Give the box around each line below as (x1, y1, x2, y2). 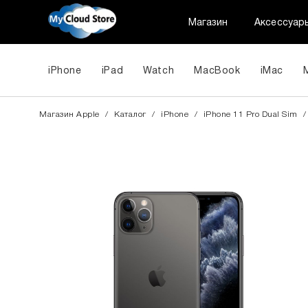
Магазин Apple (39, 111, 100, 118)
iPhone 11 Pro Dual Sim (203, 111, 298, 118)
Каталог (114, 111, 146, 118)
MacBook (194, 66, 241, 76)
